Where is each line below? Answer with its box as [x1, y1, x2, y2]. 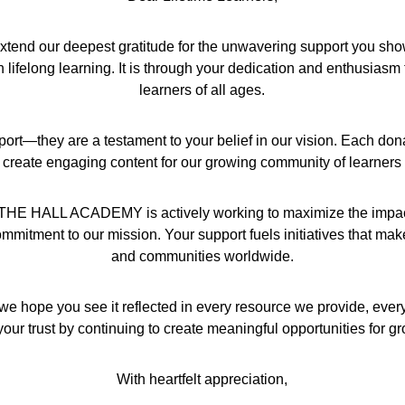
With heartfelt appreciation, [117, 372, 288, 387]
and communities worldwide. [110, 249, 294, 264]
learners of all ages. [139, 82, 266, 98]
